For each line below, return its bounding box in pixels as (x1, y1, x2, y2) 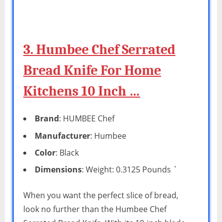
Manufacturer (35, 130, 90, 141)
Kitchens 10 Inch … (23, 82, 140, 99)
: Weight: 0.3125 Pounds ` (82, 164, 177, 175)
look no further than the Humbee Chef (23, 204, 166, 215)
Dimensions (35, 164, 82, 175)
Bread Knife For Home (23, 61, 161, 78)
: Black (55, 147, 79, 159)
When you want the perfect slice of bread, (23, 190, 178, 201)
